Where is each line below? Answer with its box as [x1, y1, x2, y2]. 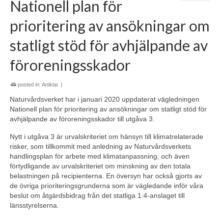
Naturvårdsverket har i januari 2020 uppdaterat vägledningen [10, 95, 199, 103]
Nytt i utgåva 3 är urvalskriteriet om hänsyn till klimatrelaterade [10, 133, 203, 140]
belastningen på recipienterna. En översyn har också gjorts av [10, 172, 202, 180]
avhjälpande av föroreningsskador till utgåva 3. [10, 115, 155, 123]
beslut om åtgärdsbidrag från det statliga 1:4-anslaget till [10, 192, 185, 199]
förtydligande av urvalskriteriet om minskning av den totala [10, 162, 191, 170]
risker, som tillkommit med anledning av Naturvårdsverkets [10, 142, 191, 150]
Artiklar [42, 82, 58, 87]
